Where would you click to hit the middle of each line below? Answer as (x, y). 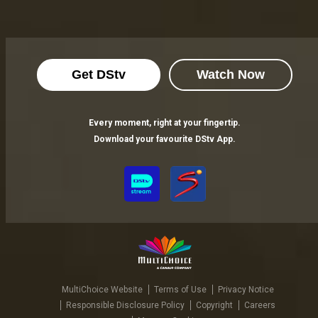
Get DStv (99, 75)
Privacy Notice (246, 290)
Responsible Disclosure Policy (125, 305)
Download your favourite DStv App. (165, 139)
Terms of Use (180, 290)
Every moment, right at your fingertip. (165, 123)
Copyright (214, 305)
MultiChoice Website (102, 290)
